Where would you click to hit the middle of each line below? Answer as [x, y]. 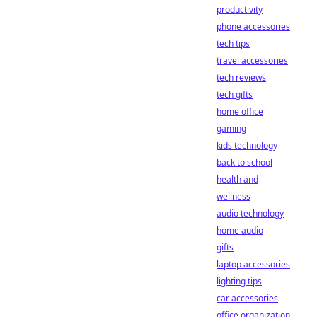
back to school [244, 162]
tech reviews [241, 77]
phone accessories [253, 27]
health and [237, 179]
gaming [231, 128]
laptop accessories [253, 264]
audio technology [250, 213]
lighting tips [239, 281]
